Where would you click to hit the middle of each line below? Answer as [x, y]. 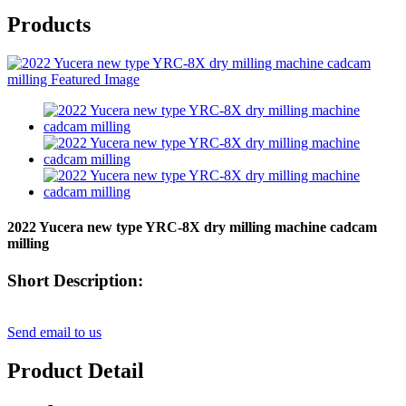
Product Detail [76, 370]
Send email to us [54, 333]
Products [49, 24]
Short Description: [75, 281]
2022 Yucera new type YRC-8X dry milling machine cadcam [192, 227]
